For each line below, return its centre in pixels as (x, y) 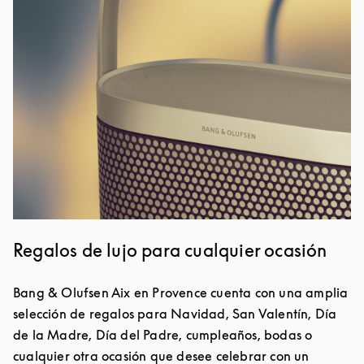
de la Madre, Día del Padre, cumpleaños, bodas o (163, 334)
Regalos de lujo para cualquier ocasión (170, 250)
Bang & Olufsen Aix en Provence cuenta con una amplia (181, 292)
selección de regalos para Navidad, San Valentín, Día (175, 313)
